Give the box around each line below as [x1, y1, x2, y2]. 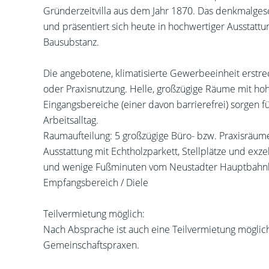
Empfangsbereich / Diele [43, 176, 148, 189]
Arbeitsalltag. [43, 113, 98, 127]
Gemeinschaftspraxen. [43, 238, 139, 252]
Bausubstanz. [43, 35, 99, 49]
